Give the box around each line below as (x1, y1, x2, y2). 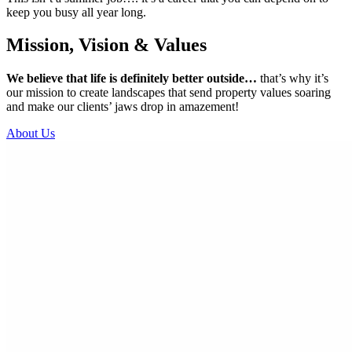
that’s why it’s (257, 71, 328, 86)
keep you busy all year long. (6, 5, 146, 19)
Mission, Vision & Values (6, 35, 207, 56)
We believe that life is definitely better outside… (6, 71, 257, 86)
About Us (6, 126, 55, 141)
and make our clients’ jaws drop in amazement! (6, 100, 239, 114)
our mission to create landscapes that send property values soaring (6, 86, 331, 100)
